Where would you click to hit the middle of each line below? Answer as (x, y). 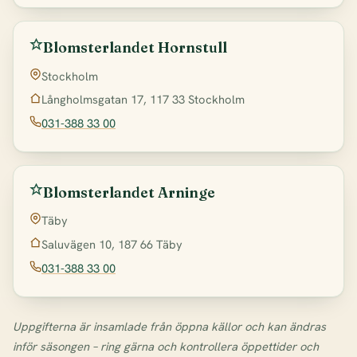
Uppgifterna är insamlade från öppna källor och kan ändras (169, 326)
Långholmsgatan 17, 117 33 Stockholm (143, 100)
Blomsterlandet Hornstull (135, 48)
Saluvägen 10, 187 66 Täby (112, 244)
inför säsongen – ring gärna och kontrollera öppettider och (166, 346)
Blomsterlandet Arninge (129, 192)
